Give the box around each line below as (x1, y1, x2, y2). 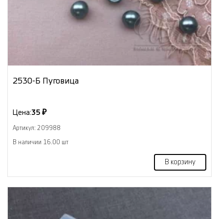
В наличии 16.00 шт (13, 139, 68, 145)
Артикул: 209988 (13, 125, 61, 131)
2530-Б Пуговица (13, 76, 79, 85)
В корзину (165, 158, 196, 166)
